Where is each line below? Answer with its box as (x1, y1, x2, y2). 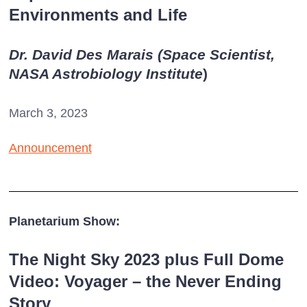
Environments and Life (8, 5, 187, 24)
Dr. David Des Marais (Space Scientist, (8, 46, 275, 62)
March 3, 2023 (8, 106, 88, 120)
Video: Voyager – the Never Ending (8, 272, 282, 291)
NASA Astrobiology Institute (8, 65, 203, 82)
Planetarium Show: (8, 214, 120, 229)
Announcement (8, 140, 92, 155)
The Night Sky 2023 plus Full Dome (8, 250, 284, 269)
